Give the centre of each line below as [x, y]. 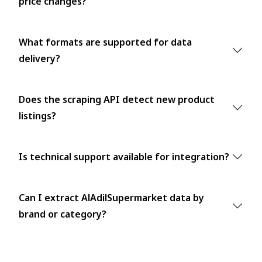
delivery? [39, 58]
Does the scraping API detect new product [117, 99]
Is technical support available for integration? [124, 156]
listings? [37, 116]
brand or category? [63, 214]
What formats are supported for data [105, 42]
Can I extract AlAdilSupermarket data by [111, 197]
